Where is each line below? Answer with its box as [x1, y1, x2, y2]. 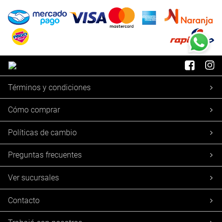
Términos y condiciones [8, 82, 91, 92]
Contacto [8, 195, 40, 205]
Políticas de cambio [8, 127, 77, 137]
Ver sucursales [8, 172, 59, 182]
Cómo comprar [8, 105, 60, 115]
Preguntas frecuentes [8, 150, 82, 160]
